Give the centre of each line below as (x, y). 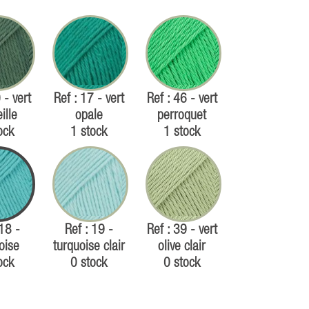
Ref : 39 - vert (182, 230)
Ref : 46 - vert (182, 99)
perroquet (182, 116)
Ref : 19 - (89, 230)
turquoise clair (89, 247)
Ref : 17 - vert (89, 99)
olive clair (182, 247)
